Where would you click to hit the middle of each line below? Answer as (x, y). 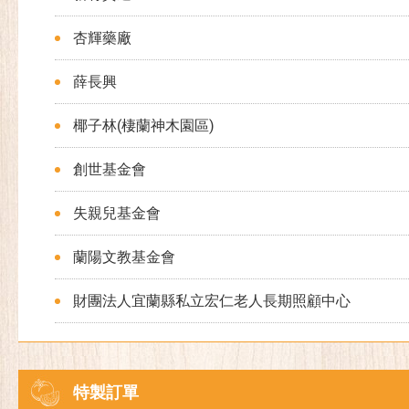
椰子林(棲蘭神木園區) (144, 126)
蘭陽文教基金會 (124, 257)
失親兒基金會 (117, 213)
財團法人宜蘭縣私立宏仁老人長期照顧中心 (212, 301)
